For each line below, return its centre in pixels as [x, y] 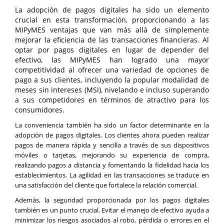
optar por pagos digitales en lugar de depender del [112, 49]
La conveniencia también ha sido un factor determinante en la [112, 125]
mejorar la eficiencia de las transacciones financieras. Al [112, 39]
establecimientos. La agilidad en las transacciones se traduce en [112, 175]
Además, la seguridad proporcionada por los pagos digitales [112, 200]
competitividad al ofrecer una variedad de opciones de [112, 69]
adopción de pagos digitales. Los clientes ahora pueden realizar [112, 135]
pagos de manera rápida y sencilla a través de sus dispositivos [112, 145]
